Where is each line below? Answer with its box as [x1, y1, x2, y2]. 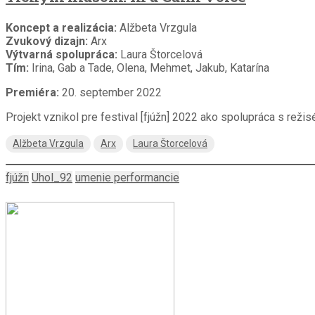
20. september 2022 [59, 85, 162, 99]
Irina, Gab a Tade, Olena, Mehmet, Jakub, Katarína [32, 60, 269, 75]
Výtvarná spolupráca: [6, 47, 117, 61]
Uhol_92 [32, 170, 72, 184]
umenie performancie [75, 170, 179, 184]
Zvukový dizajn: [6, 34, 91, 48]
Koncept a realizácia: [6, 20, 120, 34]
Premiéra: [6, 85, 59, 99]
